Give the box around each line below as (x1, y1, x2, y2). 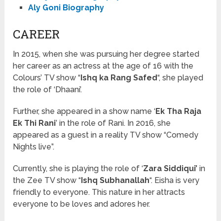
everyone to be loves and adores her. (13, 199, 150, 209)
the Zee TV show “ (13, 176, 81, 185)
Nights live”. (13, 142, 55, 152)
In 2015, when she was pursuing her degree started (13, 49, 200, 59)
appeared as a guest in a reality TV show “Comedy (13, 130, 199, 140)
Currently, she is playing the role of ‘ (13, 164, 144, 174)
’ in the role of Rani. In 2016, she (56, 118, 171, 128)
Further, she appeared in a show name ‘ (13, 107, 156, 116)
